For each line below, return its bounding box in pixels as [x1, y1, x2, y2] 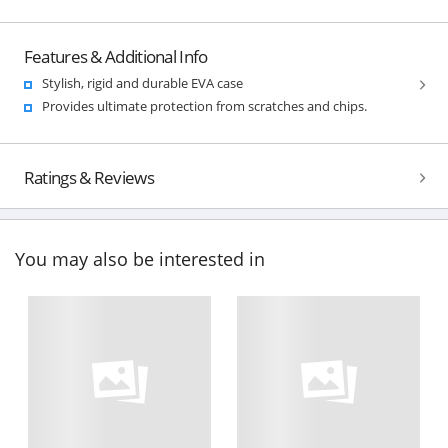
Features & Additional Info [23, 44, 208, 68]
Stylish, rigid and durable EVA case [41, 73, 243, 92]
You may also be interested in [15, 247, 265, 272]
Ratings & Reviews [23, 165, 154, 189]
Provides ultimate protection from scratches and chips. [41, 96, 367, 115]
